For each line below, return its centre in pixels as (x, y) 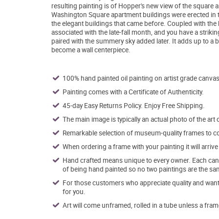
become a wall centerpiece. (91, 50)
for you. (74, 191)
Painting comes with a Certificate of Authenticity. (133, 92)
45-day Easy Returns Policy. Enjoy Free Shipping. (133, 105)
